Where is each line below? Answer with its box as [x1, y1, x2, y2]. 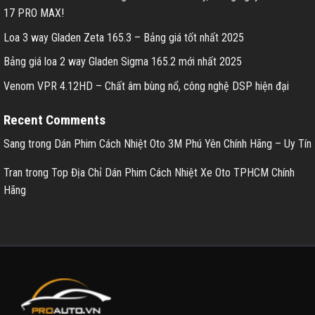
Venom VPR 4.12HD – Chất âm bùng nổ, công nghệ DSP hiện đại [4, 79, 289, 93]
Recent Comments [4, 111, 105, 128]
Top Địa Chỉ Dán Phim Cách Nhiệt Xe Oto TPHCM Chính [51, 166, 295, 180]
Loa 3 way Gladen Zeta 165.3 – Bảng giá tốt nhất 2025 [4, 30, 244, 44]
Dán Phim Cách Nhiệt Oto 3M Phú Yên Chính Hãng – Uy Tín [54, 137, 311, 151]
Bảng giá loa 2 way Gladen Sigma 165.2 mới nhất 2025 [4, 55, 242, 69]
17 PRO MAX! [4, 6, 64, 20]
